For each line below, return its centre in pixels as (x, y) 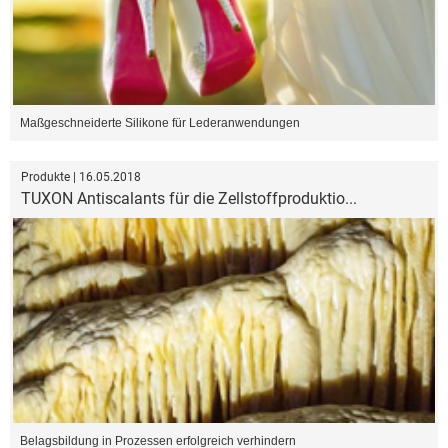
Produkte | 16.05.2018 (81, 176)
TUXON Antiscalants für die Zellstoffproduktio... (189, 198)
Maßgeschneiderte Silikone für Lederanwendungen (160, 122)
